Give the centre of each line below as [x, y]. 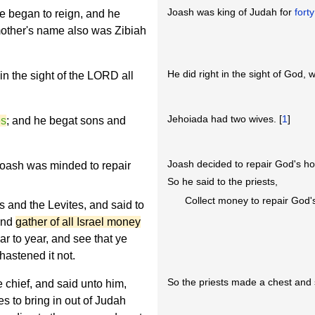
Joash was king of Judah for [231, 12]
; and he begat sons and [66, 121]
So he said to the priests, [223, 182]
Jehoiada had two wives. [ [225, 119]
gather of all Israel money [78, 222]
